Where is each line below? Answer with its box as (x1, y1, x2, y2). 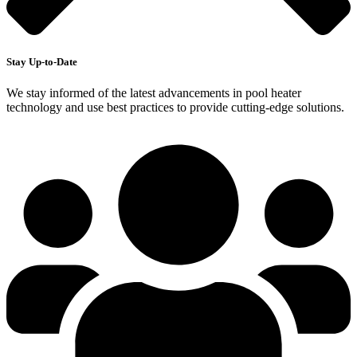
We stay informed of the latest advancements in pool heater (6, 85, 301, 100)
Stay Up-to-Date (6, 55, 77, 68)
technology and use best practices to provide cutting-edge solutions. (6, 100, 344, 114)
